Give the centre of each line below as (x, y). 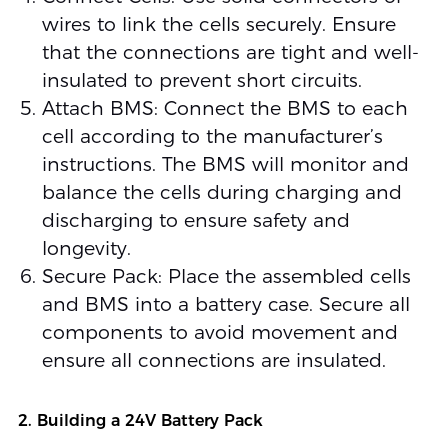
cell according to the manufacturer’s (212, 136)
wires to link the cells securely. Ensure (218, 24)
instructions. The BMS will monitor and (225, 164)
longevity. (86, 248)
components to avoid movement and (219, 332)
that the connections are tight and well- (230, 52)
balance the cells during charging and (221, 192)
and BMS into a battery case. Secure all (225, 304)
